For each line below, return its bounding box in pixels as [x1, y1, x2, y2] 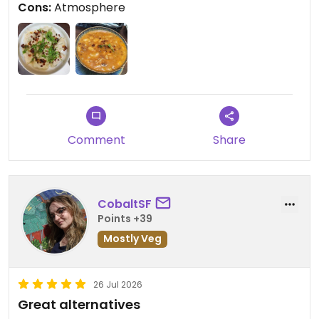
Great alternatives [18, 296, 140, 314]
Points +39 [98, 211, 152, 226]
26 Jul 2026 [93, 278, 142, 291]
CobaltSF [98, 195, 152, 212]
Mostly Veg [103, 231, 162, 246]
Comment [67, 132, 125, 149]
